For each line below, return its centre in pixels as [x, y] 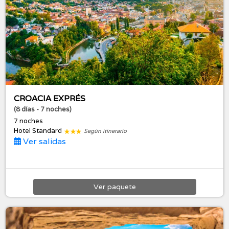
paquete [122, 187]
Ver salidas [44, 142]
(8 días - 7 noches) [43, 109]
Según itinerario [106, 131]
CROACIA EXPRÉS [50, 99]
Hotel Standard [39, 131]
